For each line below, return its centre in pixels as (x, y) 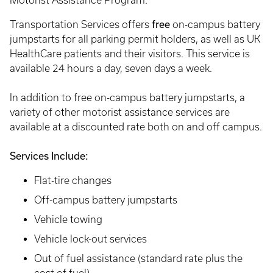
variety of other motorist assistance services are (120, 112)
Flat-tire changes (73, 180)
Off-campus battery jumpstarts (106, 200)
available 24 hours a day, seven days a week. (111, 68)
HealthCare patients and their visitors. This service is (130, 54)
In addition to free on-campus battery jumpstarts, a (127, 97)
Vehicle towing (68, 219)
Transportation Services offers (81, 24)
